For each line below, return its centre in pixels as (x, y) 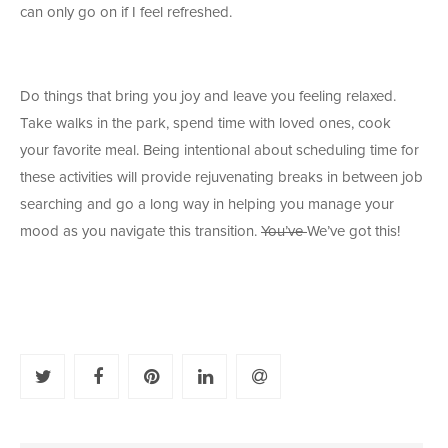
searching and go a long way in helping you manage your (207, 205)
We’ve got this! (353, 232)
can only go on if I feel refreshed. (126, 13)
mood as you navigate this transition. (140, 232)
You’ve (284, 232)
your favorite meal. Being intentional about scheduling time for (219, 151)
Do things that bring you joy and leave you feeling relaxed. (208, 97)
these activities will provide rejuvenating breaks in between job (221, 178)
